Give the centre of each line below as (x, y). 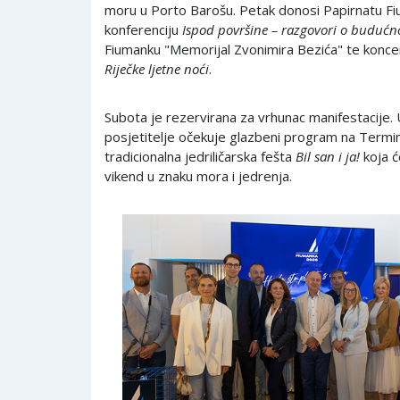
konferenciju (143, 29)
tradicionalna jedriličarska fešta (200, 156)
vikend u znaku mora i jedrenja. (198, 175)
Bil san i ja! (328, 156)
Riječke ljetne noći (157, 68)
